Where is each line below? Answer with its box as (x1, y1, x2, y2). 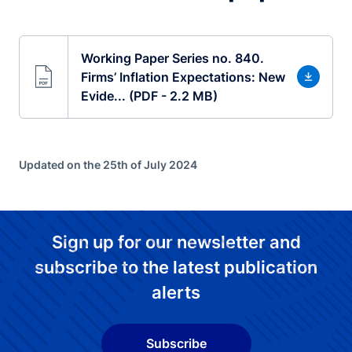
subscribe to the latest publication (35, 256, 317, 277)
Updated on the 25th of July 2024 (19, 157, 197, 171)
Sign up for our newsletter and (51, 231, 301, 252)
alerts (152, 281, 200, 302)
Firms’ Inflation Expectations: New (80, 68, 285, 85)
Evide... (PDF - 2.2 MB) (80, 87, 218, 104)
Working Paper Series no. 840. (80, 49, 264, 66)
